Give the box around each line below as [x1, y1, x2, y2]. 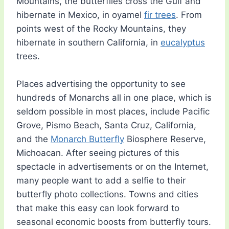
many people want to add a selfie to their [16, 175, 186, 186]
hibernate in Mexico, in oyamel [16, 10, 144, 20]
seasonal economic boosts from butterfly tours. [16, 217, 211, 227]
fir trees [144, 10, 176, 20]
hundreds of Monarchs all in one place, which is [16, 93, 212, 103]
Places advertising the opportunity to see [16, 79, 186, 89]
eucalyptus [161, 37, 205, 48]
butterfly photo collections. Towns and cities [16, 189, 198, 200]
